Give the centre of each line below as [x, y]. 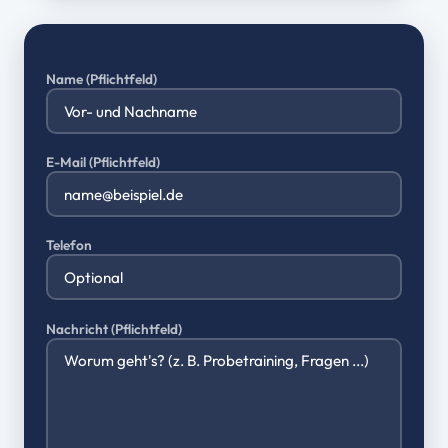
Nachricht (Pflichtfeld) [114, 328]
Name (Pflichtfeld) [101, 79]
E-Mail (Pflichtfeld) [103, 162]
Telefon [69, 245]
